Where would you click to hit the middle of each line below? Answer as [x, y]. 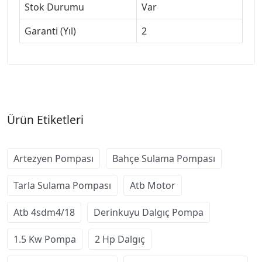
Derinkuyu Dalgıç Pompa [149, 212]
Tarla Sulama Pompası [62, 185]
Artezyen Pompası [54, 158]
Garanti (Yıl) [50, 31]
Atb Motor [153, 185]
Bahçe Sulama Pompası [164, 158]
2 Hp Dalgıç [120, 239]
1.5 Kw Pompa [45, 239]
